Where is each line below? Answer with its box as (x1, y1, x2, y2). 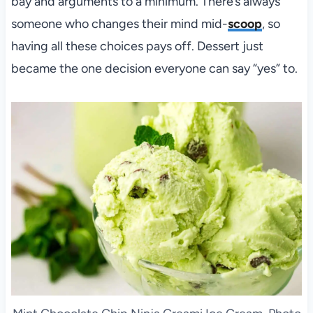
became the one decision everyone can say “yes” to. (10, 60, 298, 76)
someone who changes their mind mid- (10, 15, 228, 31)
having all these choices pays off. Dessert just (10, 38, 263, 54)
